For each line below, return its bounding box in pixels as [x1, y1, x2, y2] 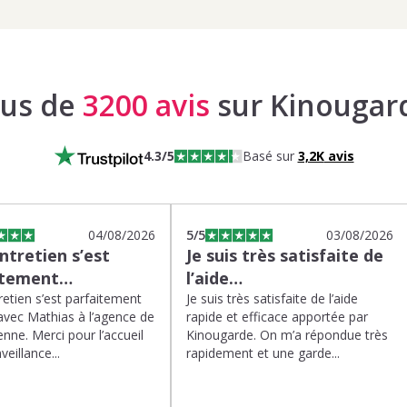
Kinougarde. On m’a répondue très [186, 326, 388, 343]
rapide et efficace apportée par [186, 308, 368, 325]
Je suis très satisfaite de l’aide [186, 290, 358, 307]
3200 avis [83, 85, 210, 124]
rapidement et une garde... [186, 344, 340, 362]
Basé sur [242, 147, 298, 164]
